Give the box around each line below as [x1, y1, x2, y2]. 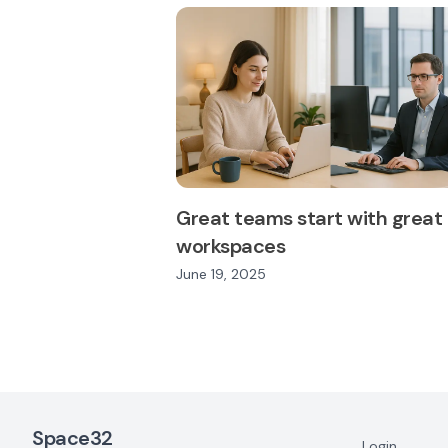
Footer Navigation [15, 392, 132, 411]
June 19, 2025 [176, 265, 266, 284]
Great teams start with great [176, 205, 442, 232]
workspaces [176, 233, 285, 260]
